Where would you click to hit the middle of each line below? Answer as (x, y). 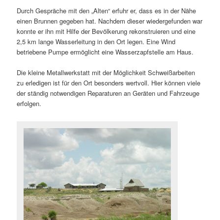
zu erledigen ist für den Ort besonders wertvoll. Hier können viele (109, 82)
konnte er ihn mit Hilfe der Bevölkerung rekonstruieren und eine (106, 31)
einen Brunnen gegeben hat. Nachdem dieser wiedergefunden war (110, 21)
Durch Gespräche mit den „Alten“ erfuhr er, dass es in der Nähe (107, 10)
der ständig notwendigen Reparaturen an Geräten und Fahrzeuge (108, 93)
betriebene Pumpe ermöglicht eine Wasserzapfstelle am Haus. (105, 52)
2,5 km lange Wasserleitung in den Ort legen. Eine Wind (96, 41)
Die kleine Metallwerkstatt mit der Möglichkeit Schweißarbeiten (106, 72)
